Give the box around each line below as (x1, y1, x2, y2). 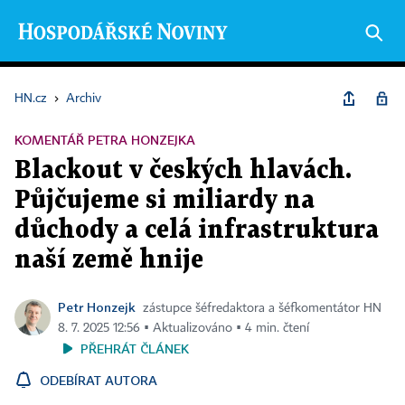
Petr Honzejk (58, 299, 136, 315)
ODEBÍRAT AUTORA (40, 372, 157, 388)
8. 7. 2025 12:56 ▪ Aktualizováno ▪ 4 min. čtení (58, 322, 309, 334)
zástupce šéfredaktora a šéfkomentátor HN (143, 302, 381, 315)
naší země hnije (14, 249, 203, 272)
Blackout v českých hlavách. (14, 159, 352, 183)
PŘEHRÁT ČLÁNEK (80, 341, 189, 356)
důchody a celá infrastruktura (14, 219, 379, 242)
